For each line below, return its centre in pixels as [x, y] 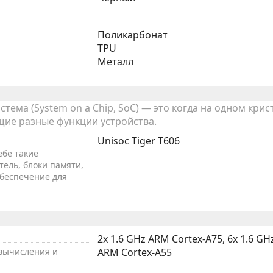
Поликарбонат [133, 35]
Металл [115, 62]
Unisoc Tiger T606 [139, 140]
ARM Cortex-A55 [135, 253]
